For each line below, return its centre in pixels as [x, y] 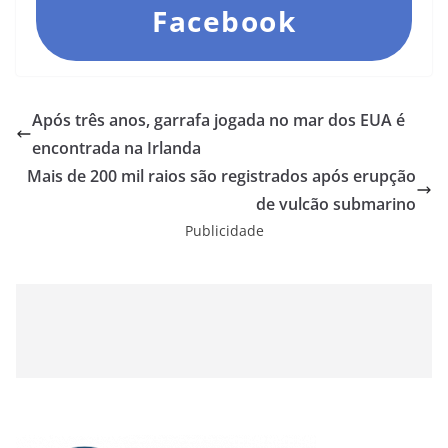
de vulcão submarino [336, 204]
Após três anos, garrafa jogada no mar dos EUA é [218, 120]
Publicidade [224, 231]
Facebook [224, 21]
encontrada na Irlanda [116, 148]
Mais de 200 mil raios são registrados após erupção [221, 176]
